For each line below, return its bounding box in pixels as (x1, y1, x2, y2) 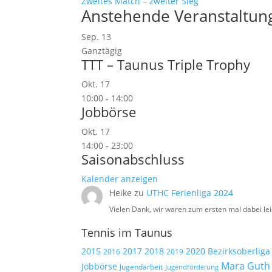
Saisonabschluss (81, 150, 185, 168)
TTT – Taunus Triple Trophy (81, 55, 251, 73)
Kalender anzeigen (81, 173, 158, 185)
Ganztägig (81, 45, 123, 56)
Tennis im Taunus (81, 225, 173, 240)
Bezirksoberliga (208, 245, 271, 257)
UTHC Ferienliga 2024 (146, 187, 236, 199)
